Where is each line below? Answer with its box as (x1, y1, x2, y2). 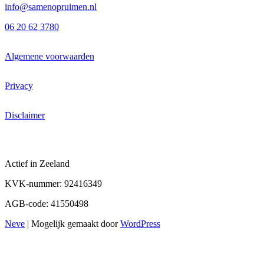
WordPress (120, 219, 160, 229)
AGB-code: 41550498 (5, 199, 88, 209)
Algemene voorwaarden (5, 51, 94, 62)
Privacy (5, 81, 33, 91)
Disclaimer (5, 110, 45, 121)
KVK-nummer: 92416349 (5, 179, 102, 189)
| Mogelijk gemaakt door (25, 219, 120, 229)
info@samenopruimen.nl (5, 2, 97, 12)
